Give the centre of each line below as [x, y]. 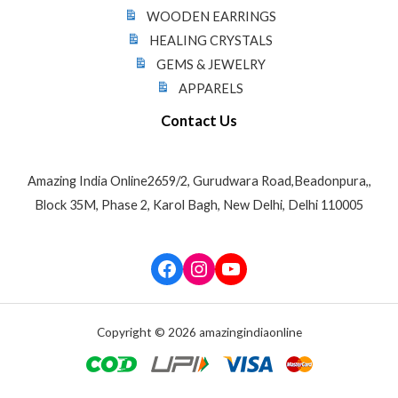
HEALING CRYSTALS [211, 40]
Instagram [236, 267]
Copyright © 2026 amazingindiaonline [199, 332]
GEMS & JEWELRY [211, 64]
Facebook [201, 267]
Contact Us [199, 120]
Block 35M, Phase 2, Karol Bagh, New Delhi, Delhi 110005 [199, 204]
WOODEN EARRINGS [211, 16]
